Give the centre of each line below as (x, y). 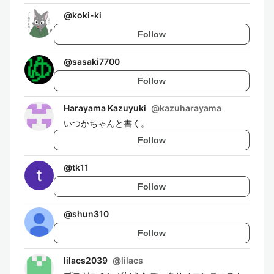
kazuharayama (191, 108)
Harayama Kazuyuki (105, 108)
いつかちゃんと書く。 (106, 123)
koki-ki (87, 15)
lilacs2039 (86, 260)
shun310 (91, 214)
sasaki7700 (96, 61)
